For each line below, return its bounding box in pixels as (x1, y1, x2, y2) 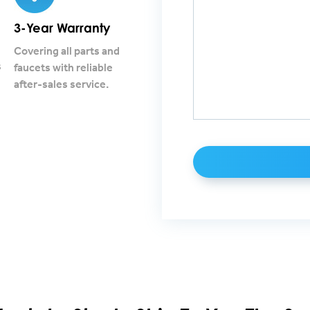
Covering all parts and (13, 44, 120, 57)
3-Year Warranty (13, 20, 110, 35)
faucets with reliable (13, 60, 113, 74)
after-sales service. (13, 77, 109, 91)
